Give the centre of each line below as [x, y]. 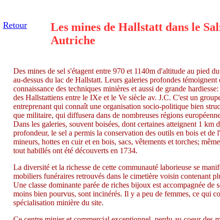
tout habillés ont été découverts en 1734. [75, 151]
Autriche [73, 40]
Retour [15, 25]
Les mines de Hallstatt [107, 27]
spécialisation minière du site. [58, 203]
